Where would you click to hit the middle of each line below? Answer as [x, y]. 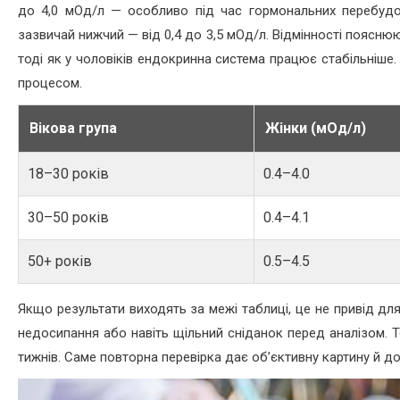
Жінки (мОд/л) [316, 129]
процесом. [50, 83]
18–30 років [68, 174]
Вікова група [73, 129]
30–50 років [68, 218]
